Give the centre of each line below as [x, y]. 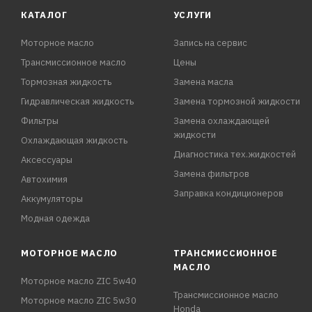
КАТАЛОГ [44, 15]
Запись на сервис [211, 43]
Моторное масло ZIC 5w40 [79, 281]
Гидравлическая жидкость [77, 102]
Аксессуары [47, 160]
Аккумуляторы [52, 199]
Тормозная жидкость [66, 82]
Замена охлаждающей [222, 121]
